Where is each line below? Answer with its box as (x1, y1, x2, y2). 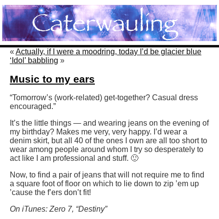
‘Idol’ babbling (10, 56, 58, 65)
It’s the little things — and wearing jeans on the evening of (10, 119, 209, 128)
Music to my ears (10, 73, 95, 85)
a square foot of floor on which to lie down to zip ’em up (10, 179, 199, 188)
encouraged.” (10, 102, 56, 111)
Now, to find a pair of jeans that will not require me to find (10, 171, 204, 179)
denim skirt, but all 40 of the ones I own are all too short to (10, 136, 207, 145)
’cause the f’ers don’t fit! (10, 188, 91, 197)
